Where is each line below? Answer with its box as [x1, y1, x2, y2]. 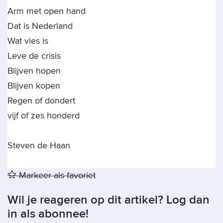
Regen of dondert [7, 95, 75, 106]
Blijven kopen [7, 80, 60, 91]
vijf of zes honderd [7, 110, 80, 121]
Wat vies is [7, 35, 48, 46]
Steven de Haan [7, 140, 70, 151]
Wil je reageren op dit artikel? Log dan [7, 192, 210, 207]
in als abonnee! [7, 206, 89, 221]
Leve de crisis [7, 50, 61, 61]
